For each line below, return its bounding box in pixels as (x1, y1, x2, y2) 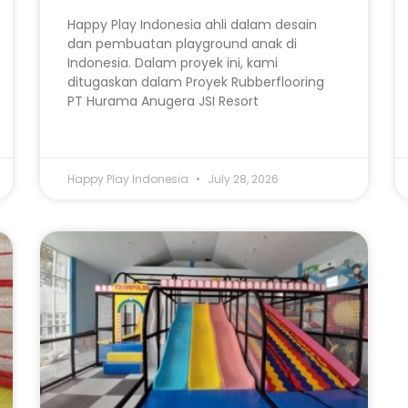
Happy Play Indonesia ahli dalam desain (67, 15, 317, 34)
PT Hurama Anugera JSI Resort (67, 91, 259, 110)
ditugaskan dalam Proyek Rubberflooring (67, 72, 324, 91)
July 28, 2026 (205, 170, 279, 187)
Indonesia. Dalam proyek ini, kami (67, 53, 278, 72)
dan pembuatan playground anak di (67, 34, 297, 53)
